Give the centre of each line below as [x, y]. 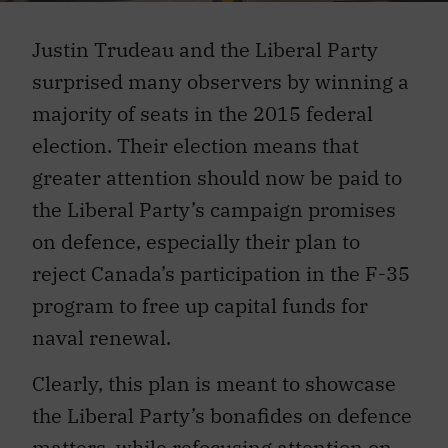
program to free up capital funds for [200, 305]
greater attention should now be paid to [217, 177]
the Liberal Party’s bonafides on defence [222, 416]
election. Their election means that [195, 145]
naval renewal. [101, 337]
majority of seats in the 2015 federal [202, 113]
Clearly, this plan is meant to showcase [214, 384]
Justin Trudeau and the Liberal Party [205, 49]
